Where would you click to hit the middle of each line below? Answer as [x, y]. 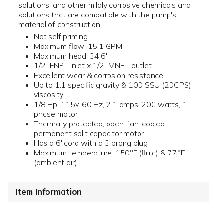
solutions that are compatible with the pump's [97, 15]
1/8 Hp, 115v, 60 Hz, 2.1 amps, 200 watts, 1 [110, 104]
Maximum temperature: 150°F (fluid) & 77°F [109, 153]
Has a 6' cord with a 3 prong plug [91, 143]
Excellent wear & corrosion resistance [99, 75]
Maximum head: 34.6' [70, 56]
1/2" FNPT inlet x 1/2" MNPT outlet [93, 66]
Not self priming [61, 37]
